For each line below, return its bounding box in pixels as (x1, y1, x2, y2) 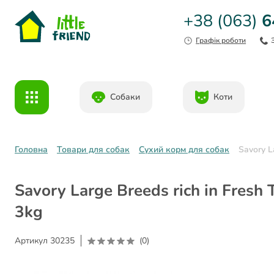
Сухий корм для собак (139, 144, 229, 155)
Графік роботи (196, 35, 246, 45)
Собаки (109, 91, 140, 103)
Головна (15, 144, 48, 155)
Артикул (15, 235, 50, 246)
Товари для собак (57, 144, 130, 155)
